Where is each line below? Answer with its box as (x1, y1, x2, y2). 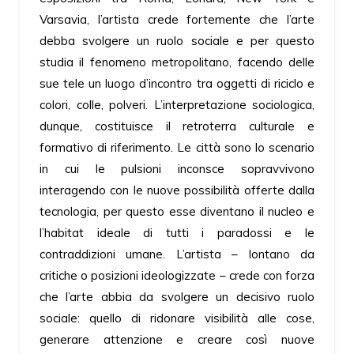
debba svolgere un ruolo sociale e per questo (40, 33, 314, 49)
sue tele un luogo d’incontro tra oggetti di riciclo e (40, 76, 314, 92)
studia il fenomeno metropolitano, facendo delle (40, 55, 314, 70)
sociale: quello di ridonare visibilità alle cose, (40, 311, 314, 326)
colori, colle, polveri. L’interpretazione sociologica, (40, 97, 314, 113)
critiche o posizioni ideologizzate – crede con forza (40, 268, 314, 284)
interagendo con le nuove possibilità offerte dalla (40, 183, 314, 198)
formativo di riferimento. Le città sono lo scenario (40, 140, 314, 156)
